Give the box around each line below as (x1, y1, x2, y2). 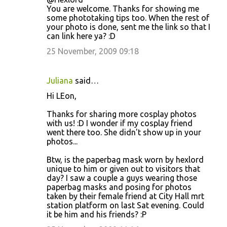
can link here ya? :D (47, 31, 116, 41)
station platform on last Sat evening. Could (47, 201, 204, 210)
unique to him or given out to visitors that (47, 164, 200, 174)
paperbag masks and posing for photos (47, 182, 192, 192)
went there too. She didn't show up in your (47, 128, 201, 137)
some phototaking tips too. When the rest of (47, 13, 209, 23)
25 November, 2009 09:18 (47, 47, 139, 56)
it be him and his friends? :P (47, 210, 146, 219)
